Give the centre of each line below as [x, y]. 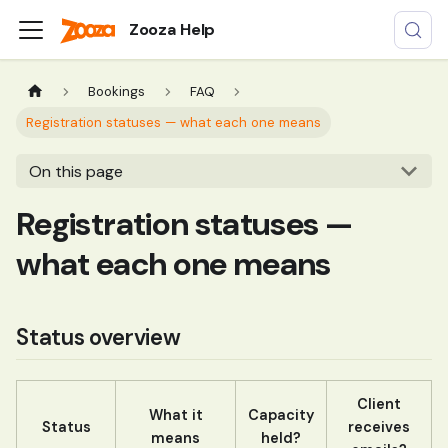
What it [175, 414]
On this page [75, 171]
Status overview [98, 338]
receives [379, 426]
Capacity [281, 414]
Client [379, 403]
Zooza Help [172, 29]
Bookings [117, 92]
